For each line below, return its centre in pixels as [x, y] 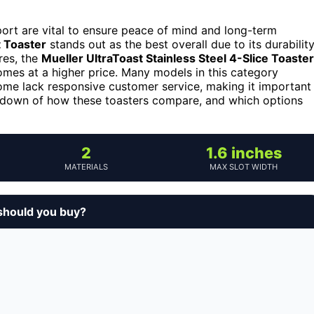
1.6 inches [244, 152]
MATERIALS [86, 166]
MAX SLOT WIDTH [244, 166]
